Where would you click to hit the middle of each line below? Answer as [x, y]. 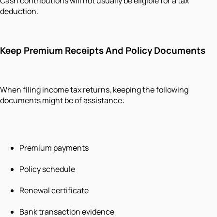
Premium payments [54, 147]
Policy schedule [47, 169]
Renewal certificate [54, 190]
